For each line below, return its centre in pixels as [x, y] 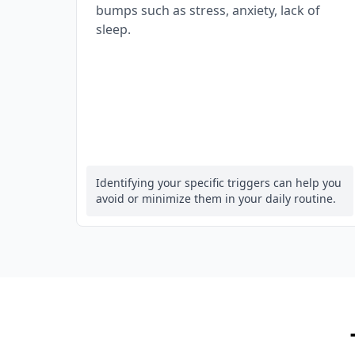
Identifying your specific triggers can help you [219, 183]
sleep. [113, 29]
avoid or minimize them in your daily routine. [216, 198]
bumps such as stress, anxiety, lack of [208, 10]
